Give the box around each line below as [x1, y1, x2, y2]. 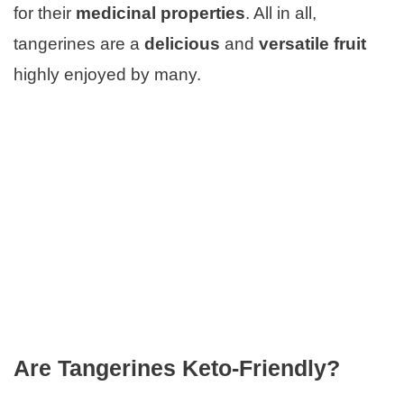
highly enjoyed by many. [14, 64, 201, 84]
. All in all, [245, 3, 317, 23]
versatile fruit [259, 33, 366, 53]
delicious [144, 33, 220, 53]
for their [14, 3, 76, 23]
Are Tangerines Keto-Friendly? [14, 354, 340, 381]
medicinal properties [76, 3, 245, 23]
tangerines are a [14, 33, 144, 53]
